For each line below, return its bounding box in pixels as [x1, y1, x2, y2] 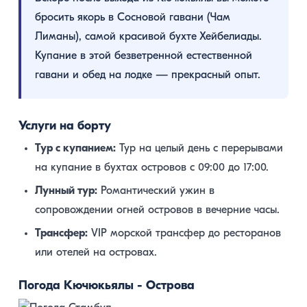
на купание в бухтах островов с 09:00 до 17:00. [35, 162, 269, 173]
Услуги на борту [19, 119, 111, 133]
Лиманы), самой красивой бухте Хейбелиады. [35, 31, 262, 42]
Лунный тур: [35, 185, 97, 197]
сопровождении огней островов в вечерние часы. [35, 204, 280, 216]
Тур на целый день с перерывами [116, 143, 283, 154]
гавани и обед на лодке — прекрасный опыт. [35, 69, 260, 81]
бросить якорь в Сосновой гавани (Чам [35, 12, 230, 23]
